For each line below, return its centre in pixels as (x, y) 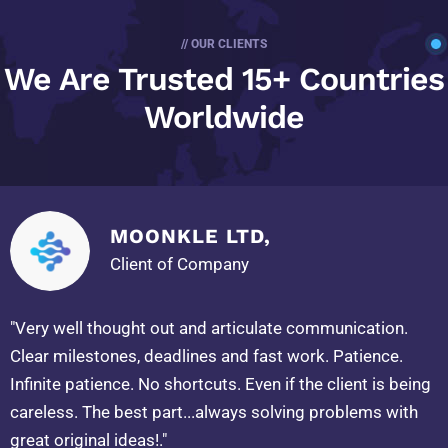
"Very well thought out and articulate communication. (209, 328)
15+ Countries (343, 79)
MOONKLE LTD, (190, 236)
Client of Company (179, 264)
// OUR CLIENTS (224, 44)
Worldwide (224, 117)
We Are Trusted (123, 79)
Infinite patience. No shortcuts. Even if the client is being (220, 384)
